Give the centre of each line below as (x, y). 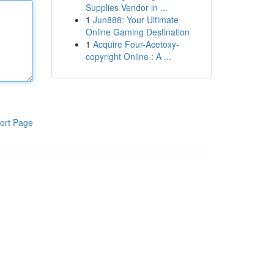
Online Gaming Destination (137, 32)
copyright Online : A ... (128, 56)
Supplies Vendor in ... (126, 7)
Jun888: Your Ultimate (135, 20)
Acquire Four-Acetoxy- (136, 44)
